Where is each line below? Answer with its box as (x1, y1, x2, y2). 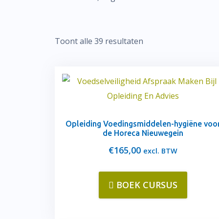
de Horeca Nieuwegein (102, 129, 183, 137)
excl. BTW (143, 146, 177, 155)
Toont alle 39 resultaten (55, 36, 143, 46)
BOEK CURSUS (116, 179, 177, 191)
